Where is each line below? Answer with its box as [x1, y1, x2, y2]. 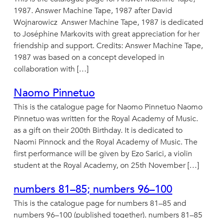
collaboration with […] [14, 63, 89, 74]
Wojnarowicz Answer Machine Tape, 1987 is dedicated [14, 17, 203, 28]
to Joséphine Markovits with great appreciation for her [14, 28, 200, 39]
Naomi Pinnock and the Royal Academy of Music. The [14, 136, 198, 147]
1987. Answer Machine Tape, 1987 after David [14, 5, 172, 16]
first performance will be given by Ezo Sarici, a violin [14, 148, 192, 159]
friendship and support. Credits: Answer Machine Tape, [14, 40, 203, 51]
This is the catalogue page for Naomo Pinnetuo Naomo [14, 101, 202, 112]
